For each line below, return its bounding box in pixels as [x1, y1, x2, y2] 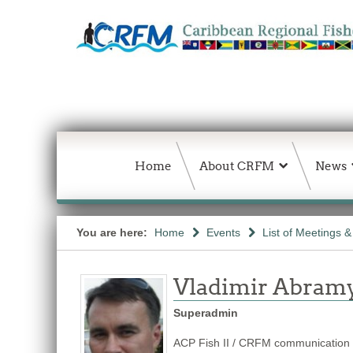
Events [206, 226, 240, 239]
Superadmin [173, 307, 238, 319]
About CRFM [199, 158, 274, 173]
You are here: [76, 226, 150, 239]
